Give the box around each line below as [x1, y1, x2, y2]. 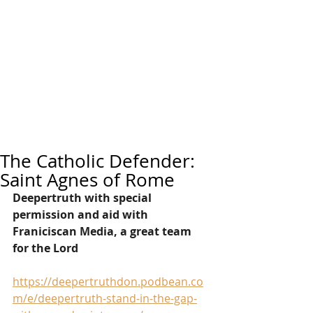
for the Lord [13, 240, 78, 256]
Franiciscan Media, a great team [13, 224, 194, 239]
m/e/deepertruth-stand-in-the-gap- [13, 291, 197, 306]
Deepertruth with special [13, 190, 154, 205]
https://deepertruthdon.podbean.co [13, 274, 203, 289]
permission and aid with [13, 207, 151, 222]
